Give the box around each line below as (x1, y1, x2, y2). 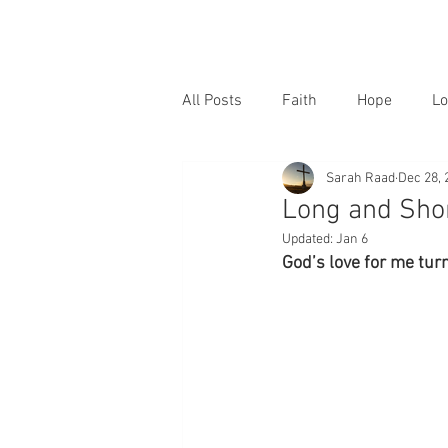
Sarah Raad (326, 169, 395, 187)
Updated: (282, 231, 336, 248)
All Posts (182, 91, 242, 111)
